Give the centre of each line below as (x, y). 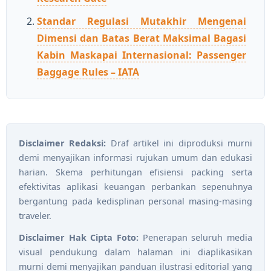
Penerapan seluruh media (195, 237)
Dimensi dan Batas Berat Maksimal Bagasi (142, 38)
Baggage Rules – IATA (88, 72)
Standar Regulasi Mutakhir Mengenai (142, 21)
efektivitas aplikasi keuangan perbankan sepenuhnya (135, 186)
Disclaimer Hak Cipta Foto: (79, 237)
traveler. (35, 215)
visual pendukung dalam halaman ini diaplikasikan (135, 252)
